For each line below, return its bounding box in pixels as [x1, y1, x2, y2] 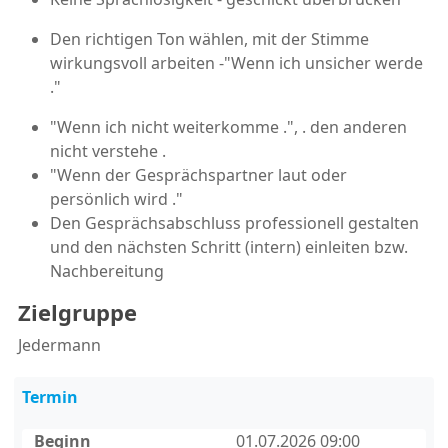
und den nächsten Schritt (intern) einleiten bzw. [50, 235, 408, 258]
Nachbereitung [50, 259, 164, 282]
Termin [22, 385, 78, 408]
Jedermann [18, 333, 101, 356]
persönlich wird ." [50, 187, 183, 210]
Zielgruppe [18, 296, 137, 327]
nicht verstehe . [50, 139, 166, 162]
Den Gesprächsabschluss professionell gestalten [50, 211, 419, 234]
